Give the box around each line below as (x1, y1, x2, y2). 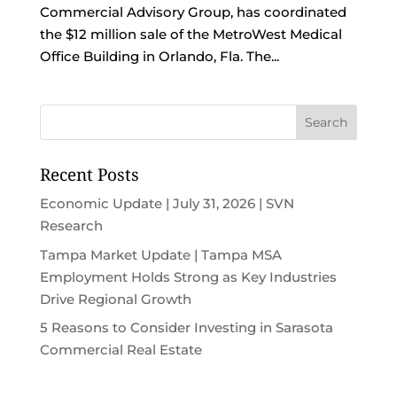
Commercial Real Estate (39, 341, 202, 358)
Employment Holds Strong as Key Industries (39, 268, 337, 285)
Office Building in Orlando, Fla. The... (39, 48, 279, 65)
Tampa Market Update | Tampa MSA (39, 245, 282, 263)
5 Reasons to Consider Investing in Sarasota (39, 319, 333, 336)
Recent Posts (39, 163, 139, 186)
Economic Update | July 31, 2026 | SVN (39, 195, 294, 212)
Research (39, 217, 103, 234)
